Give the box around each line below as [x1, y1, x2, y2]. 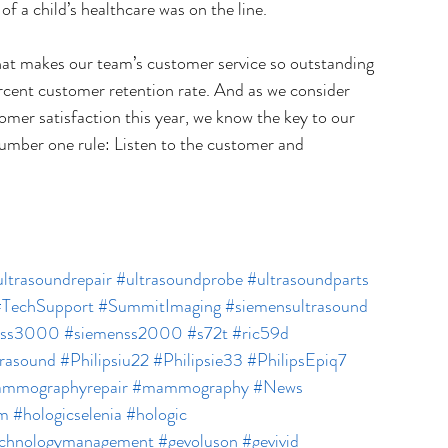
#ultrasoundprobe [116, 266, 243, 293]
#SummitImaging [98, 293, 221, 320]
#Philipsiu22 [60, 347, 149, 374]
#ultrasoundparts [247, 266, 369, 293]
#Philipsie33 [153, 347, 243, 374]
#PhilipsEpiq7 [247, 347, 347, 374]
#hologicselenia [13, 401, 122, 428]
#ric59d [232, 320, 289, 347]
